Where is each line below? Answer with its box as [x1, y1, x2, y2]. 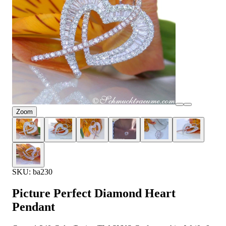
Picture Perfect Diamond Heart [12, 187, 176, 200]
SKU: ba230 [12, 167, 52, 177]
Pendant [12, 200, 55, 214]
